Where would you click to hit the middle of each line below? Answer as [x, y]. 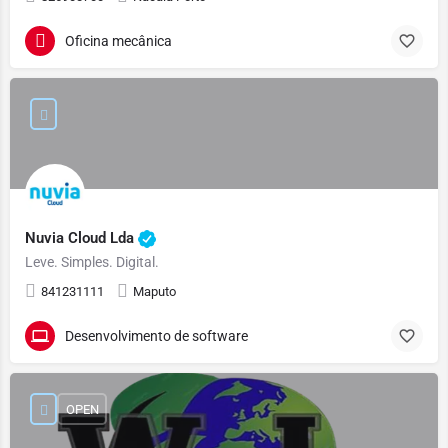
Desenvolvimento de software [156, 335]
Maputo [154, 291]
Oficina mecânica [118, 40]
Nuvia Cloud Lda [81, 237]
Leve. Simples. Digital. [92, 262]
